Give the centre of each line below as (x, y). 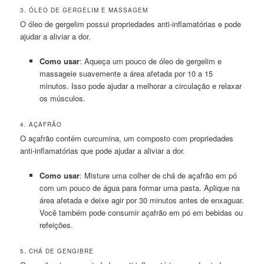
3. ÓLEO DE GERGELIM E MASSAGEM (84, 10)
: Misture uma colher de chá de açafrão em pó (158, 176)
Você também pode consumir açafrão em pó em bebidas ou (141, 213)
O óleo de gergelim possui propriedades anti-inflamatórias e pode (131, 24)
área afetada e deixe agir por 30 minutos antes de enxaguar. (141, 200)
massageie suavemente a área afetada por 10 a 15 (126, 73)
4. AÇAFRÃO (41, 125)
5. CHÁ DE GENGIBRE (57, 251)
